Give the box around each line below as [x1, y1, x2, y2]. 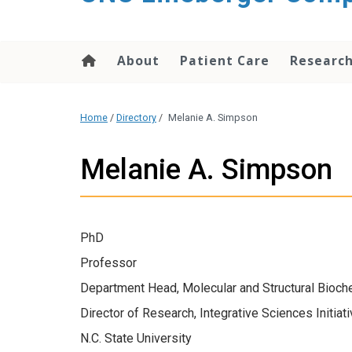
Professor [80, 255, 137, 270]
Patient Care [180, 52, 269, 69]
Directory [116, 112, 156, 124]
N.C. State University [80, 330, 192, 346]
